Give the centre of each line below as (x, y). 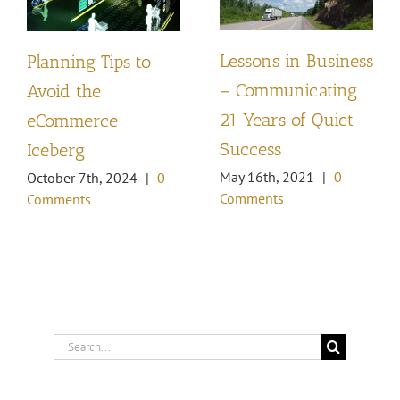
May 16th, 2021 (267, 177)
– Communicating (288, 90)
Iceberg (56, 150)
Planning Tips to (89, 61)
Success (250, 149)
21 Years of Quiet (287, 119)
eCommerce (72, 120)
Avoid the (64, 91)
